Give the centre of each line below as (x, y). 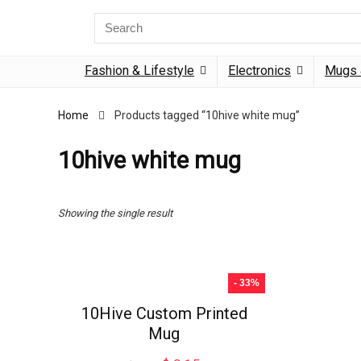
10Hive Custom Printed (164, 313)
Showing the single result (115, 213)
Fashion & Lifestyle (139, 71)
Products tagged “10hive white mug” (207, 115)
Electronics (259, 71)
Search (112, 19)
